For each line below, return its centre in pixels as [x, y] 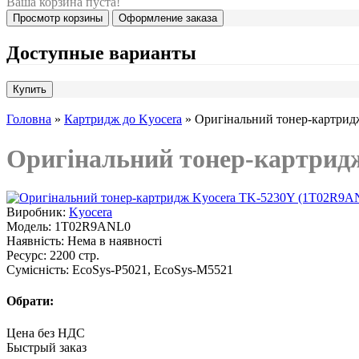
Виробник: [36, 212]
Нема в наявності [113, 241]
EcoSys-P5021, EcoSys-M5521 [151, 270]
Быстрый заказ [46, 347]
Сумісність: [38, 270]
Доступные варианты [101, 53]
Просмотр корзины [58, 18]
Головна [29, 119]
